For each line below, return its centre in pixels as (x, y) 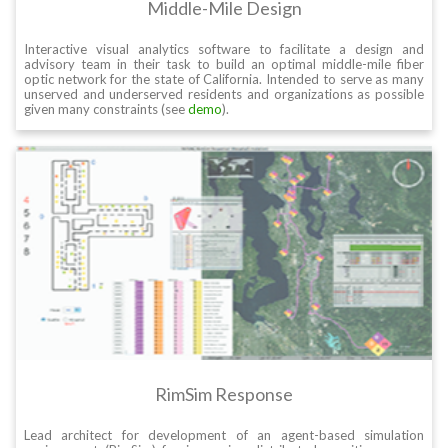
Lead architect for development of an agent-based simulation (224, 435)
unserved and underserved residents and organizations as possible (224, 94)
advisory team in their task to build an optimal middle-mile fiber (224, 64)
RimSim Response (224, 394)
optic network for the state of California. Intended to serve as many (224, 79)
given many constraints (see (106, 109)
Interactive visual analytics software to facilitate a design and (224, 49)
